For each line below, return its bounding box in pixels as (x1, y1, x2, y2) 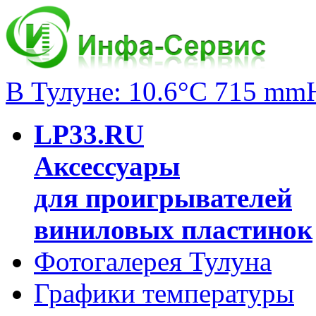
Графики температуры (34, 278, 294, 308)
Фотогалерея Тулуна (34, 246, 272, 276)
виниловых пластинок (34, 214, 312, 245)
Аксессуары (34, 151, 180, 181)
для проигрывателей (34, 183, 292, 213)
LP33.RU (34, 119, 144, 150)
